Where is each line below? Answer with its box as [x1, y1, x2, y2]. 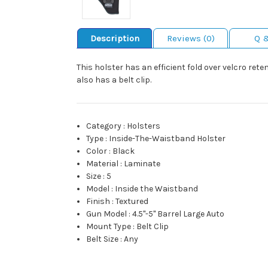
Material [86, 159, 119, 169]
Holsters [127, 121, 161, 132]
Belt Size [86, 234, 119, 245]
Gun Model [86, 209, 127, 220]
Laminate [124, 159, 161, 169]
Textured [115, 196, 149, 207]
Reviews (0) [166, 33, 215, 44]
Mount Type [86, 221, 132, 232]
